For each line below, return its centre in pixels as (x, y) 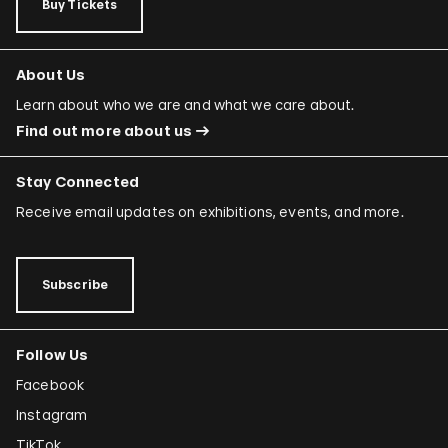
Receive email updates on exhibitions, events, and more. (210, 212)
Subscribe (75, 285)
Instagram (52, 415)
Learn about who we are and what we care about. (185, 105)
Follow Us (52, 355)
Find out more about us (104, 131)
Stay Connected (77, 182)
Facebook (50, 385)
